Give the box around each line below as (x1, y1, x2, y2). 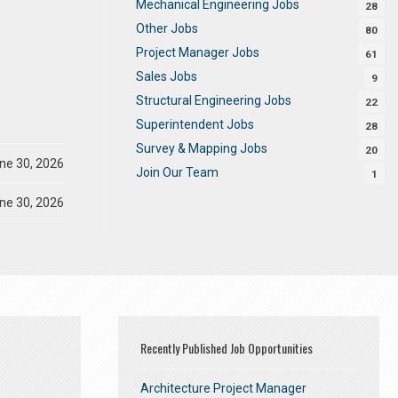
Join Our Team (136, 164, 219, 179)
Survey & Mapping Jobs (136, 140, 267, 155)
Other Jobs (136, 20, 198, 36)
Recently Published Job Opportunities (140, 338, 313, 357)
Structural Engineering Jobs (136, 92, 291, 107)
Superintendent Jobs (136, 116, 254, 131)
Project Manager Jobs (136, 44, 259, 60)
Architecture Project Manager (140, 380, 306, 395)
